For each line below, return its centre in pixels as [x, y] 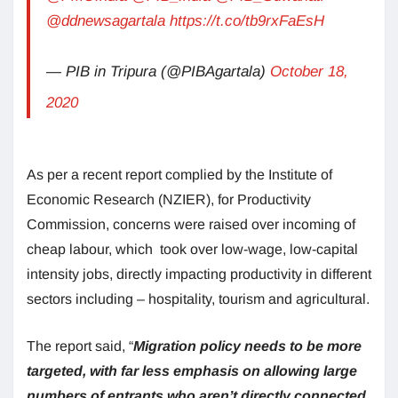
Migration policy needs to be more [247, 346]
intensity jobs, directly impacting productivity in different [199, 274]
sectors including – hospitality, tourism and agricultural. [198, 298]
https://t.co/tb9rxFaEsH [247, 20]
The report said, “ [80, 346]
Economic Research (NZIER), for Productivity [169, 199]
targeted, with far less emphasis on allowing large [192, 370]
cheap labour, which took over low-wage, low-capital [192, 249]
